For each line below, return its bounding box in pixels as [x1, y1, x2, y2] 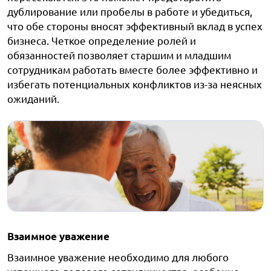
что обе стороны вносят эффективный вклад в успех [7, 19, 263, 32]
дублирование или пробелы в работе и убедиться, [7, 5, 252, 18]
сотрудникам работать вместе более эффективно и [7, 63, 258, 76]
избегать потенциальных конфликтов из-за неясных [7, 77, 262, 90]
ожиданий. [7, 92, 59, 105]
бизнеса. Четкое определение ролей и [7, 34, 196, 47]
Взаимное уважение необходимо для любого [7, 250, 229, 263]
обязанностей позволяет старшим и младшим [7, 48, 231, 61]
